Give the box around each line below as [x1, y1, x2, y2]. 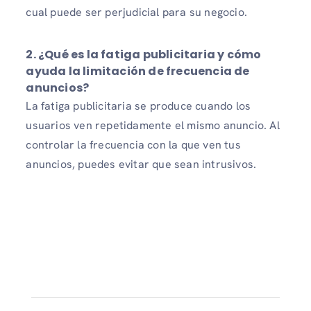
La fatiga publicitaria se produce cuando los [26, 99, 251, 114]
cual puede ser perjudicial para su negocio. [26, 5, 247, 20]
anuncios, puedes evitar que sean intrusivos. [26, 157, 257, 172]
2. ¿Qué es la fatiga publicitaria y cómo [26, 47, 262, 63]
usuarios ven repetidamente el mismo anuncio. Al [26, 118, 280, 133]
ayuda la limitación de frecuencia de [26, 63, 250, 80]
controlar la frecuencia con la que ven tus [26, 137, 241, 153]
